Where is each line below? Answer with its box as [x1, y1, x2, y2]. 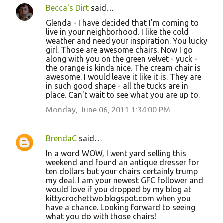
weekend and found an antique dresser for [46, 158, 199, 167]
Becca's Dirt [46, 3, 89, 13]
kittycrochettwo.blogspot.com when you [46, 194, 191, 203]
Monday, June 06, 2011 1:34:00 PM [46, 105, 170, 114]
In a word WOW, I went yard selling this [46, 149, 186, 158]
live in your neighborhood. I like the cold [46, 27, 189, 37]
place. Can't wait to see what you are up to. [46, 90, 200, 100]
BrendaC [46, 134, 77, 143]
